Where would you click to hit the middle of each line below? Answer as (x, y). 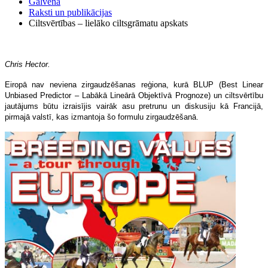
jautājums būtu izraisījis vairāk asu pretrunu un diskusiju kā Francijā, (134, 106)
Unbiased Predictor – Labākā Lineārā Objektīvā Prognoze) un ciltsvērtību (134, 95)
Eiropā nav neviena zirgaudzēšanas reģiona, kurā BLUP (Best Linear (134, 84)
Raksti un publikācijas (70, 12)
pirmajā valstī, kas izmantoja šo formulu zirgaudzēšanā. (102, 117)
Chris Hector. (28, 64)
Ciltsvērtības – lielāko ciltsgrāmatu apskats (108, 23)
